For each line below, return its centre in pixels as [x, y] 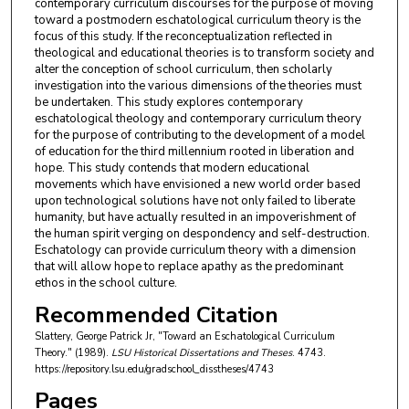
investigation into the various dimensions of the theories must [198, 86]
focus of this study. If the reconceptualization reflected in [183, 37]
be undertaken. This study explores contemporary [168, 103]
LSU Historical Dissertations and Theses [201, 353]
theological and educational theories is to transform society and [204, 53]
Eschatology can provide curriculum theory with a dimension [195, 251]
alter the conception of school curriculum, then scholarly [183, 70]
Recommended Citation [156, 315]
